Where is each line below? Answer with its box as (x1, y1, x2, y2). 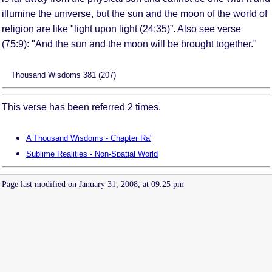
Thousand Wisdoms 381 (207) (11, 70, 116, 80)
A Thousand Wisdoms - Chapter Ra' (26, 133, 151, 143)
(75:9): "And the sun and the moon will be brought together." (2, 38, 257, 49)
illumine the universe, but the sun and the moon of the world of (2, 8, 267, 19)
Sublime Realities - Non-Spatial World (26, 149, 158, 158)
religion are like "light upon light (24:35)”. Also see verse (2, 23, 241, 34)
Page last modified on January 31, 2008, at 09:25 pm (2, 179, 184, 189)
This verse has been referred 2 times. (2, 101, 161, 112)
